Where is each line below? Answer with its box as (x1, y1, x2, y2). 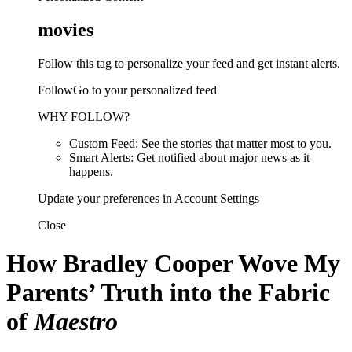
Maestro (34, 307, 118, 336)
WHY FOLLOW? (38, 109, 130, 123)
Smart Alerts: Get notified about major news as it (69, 150, 310, 164)
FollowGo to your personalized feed (38, 82, 217, 97)
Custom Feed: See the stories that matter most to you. (69, 136, 332, 150)
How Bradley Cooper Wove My (6, 249, 340, 278)
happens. (69, 164, 113, 178)
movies (38, 19, 93, 40)
